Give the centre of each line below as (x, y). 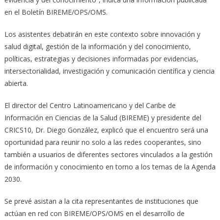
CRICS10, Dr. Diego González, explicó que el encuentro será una (106, 130)
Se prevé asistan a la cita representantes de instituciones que (101, 201)
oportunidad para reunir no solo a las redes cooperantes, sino (103, 142)
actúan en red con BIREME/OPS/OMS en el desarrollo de (94, 214)
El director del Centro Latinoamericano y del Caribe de (90, 106)
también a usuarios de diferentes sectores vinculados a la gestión (108, 155)
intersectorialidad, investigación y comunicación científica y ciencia (109, 71)
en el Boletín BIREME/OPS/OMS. (56, 12)
